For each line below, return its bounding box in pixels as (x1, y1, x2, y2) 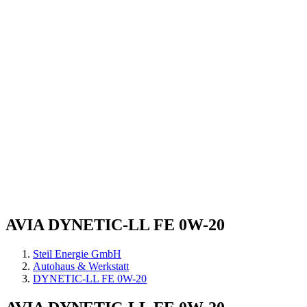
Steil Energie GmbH (33, 247, 121, 260)
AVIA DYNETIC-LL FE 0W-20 (5, 215, 225, 234)
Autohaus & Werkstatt (33, 260, 129, 272)
